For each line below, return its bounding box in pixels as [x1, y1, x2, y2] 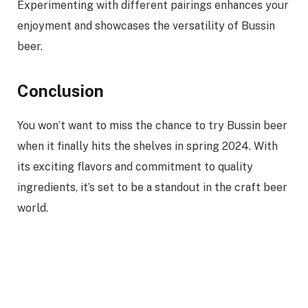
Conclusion [17, 80, 104, 100]
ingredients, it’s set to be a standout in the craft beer [17, 180, 287, 194]
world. [17, 201, 48, 214]
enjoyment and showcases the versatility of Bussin [17, 19, 275, 32]
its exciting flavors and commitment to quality [17, 159, 253, 173]
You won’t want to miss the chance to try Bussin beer [17, 118, 287, 132]
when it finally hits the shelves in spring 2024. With [17, 139, 278, 153]
